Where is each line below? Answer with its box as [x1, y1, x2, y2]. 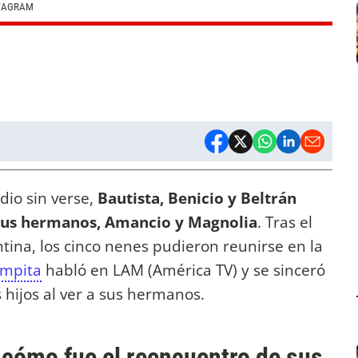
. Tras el [257, 211, 312, 233]
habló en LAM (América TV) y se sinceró [42, 259, 325, 281]
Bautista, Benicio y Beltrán [97, 187, 296, 209]
